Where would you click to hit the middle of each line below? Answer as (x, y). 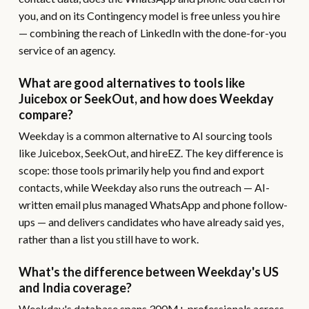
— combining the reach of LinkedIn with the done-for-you (152, 33)
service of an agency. (67, 50)
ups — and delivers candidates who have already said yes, (151, 222)
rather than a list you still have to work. (108, 239)
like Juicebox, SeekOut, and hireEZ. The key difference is (151, 153)
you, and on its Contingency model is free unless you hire (149, 16)
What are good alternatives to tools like (131, 83)
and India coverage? (75, 288)
